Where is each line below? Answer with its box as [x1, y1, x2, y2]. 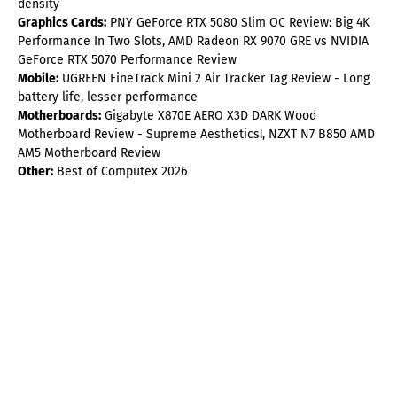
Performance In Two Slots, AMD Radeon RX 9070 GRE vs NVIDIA [18, 34, 369, 50]
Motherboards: [18, 108, 101, 124]
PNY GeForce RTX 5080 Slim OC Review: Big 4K [106, 15, 370, 31]
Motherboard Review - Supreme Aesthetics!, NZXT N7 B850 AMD [18, 127, 375, 143]
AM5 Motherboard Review [18, 145, 160, 161]
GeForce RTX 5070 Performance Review [18, 52, 237, 68]
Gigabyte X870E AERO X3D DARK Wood [101, 108, 316, 124]
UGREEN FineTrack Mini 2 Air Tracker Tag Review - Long [58, 71, 370, 87]
